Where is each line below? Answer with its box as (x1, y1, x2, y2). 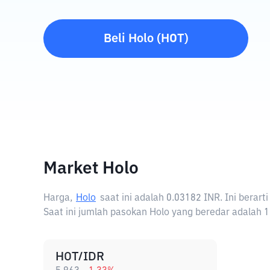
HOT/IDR (55, 251, 104, 263)
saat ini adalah (100, 193, 166, 203)
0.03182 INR (166, 193, 220, 203)
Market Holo (43, 160, 139, 177)
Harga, (43, 193, 73, 203)
